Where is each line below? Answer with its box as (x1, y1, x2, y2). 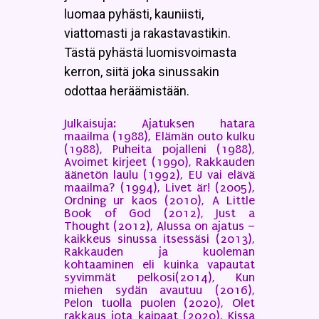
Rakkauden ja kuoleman (64, 244, 255, 258)
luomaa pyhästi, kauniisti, (64, 6, 204, 21)
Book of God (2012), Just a (64, 206, 255, 220)
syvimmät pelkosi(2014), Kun (64, 270, 255, 284)
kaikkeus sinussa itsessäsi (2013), (64, 231, 255, 246)
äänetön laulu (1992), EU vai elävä (64, 167, 255, 182)
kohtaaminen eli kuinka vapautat (64, 257, 255, 271)
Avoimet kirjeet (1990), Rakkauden (64, 155, 255, 169)
